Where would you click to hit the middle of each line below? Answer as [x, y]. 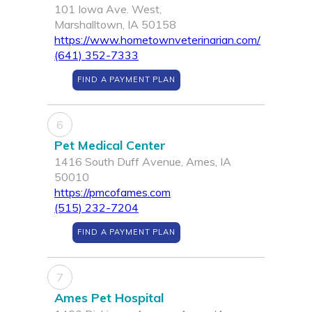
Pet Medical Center [110, 146]
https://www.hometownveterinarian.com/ [157, 40]
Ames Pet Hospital [109, 298]
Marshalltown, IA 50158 [115, 25]
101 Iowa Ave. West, [108, 9]
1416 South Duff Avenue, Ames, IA [143, 162]
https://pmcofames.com [112, 193]
